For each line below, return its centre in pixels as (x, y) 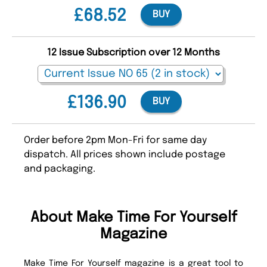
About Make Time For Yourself (133, 218)
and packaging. (60, 169)
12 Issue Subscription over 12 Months (133, 53)
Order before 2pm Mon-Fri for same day (115, 141)
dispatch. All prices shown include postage (125, 155)
